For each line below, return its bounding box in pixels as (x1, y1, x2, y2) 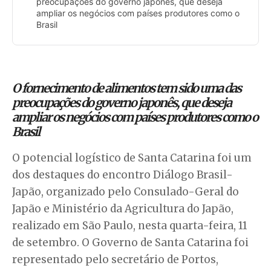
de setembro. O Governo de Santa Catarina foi (12, 235, 249, 249)
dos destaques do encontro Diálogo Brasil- (12, 168, 233, 181)
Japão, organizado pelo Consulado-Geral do (12, 184, 239, 198)
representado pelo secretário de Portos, (12, 252, 218, 266)
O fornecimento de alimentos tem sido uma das (12, 80, 241, 96)
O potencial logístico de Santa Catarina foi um (12, 151, 252, 165)
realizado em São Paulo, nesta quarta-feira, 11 (12, 218, 247, 232)
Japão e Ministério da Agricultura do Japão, (12, 201, 233, 215)
